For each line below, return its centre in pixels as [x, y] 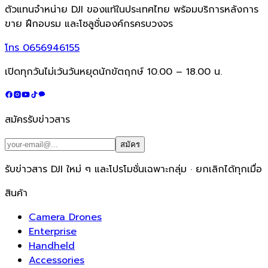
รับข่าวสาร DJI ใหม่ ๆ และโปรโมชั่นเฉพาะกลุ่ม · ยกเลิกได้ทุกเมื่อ [133, 169]
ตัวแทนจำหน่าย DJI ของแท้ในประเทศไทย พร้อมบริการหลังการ [132, 9]
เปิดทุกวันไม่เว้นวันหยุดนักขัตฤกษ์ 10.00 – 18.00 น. [113, 71]
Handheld [52, 246]
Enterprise [53, 231]
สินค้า [16, 193]
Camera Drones [65, 217]
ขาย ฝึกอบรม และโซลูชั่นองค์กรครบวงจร [89, 24]
